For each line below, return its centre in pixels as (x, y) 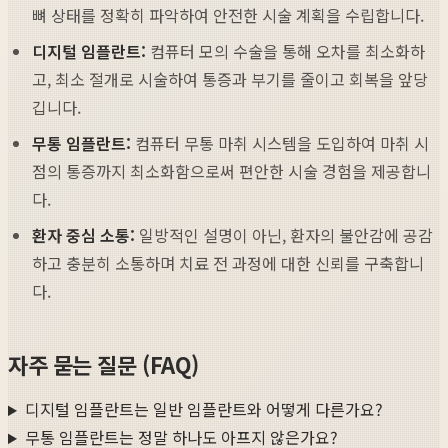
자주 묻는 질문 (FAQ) (103, 363)
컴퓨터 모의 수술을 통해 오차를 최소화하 (285, 50)
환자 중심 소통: (83, 234)
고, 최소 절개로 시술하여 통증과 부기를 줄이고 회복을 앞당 (230, 78)
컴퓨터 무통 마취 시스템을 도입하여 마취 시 (280, 142)
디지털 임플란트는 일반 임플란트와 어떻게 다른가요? (203, 409)
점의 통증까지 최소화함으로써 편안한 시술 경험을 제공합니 (231, 170)
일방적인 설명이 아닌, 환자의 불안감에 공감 (284, 234)
